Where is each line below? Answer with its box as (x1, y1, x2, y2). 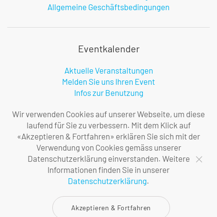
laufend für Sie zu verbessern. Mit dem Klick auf (26, 120, 191, 130)
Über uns (93, 151, 124, 161)
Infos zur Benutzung (74, 88, 143, 97)
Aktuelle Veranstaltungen (64, 65, 153, 75)
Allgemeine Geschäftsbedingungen (47, 2, 170, 12)
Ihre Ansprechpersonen (68, 162, 149, 172)
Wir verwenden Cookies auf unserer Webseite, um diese (12, 109, 205, 119)
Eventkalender (77, 43, 139, 54)
